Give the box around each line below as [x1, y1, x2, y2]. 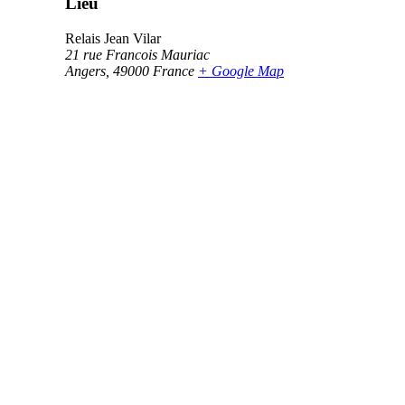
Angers [65, 62, 106, 79]
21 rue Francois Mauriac [65, 46, 210, 62]
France [153, 62, 194, 79]
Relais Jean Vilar [65, 30, 161, 46]
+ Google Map [198, 62, 284, 79]
